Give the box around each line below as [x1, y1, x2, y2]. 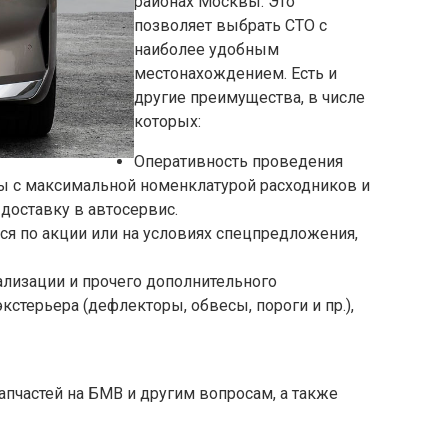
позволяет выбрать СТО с [134, 16, 327, 36]
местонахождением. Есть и [134, 64, 337, 84]
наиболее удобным [134, 40, 279, 60]
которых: [134, 112, 201, 132]
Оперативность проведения [134, 152, 343, 172]
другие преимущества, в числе [134, 88, 365, 108]
